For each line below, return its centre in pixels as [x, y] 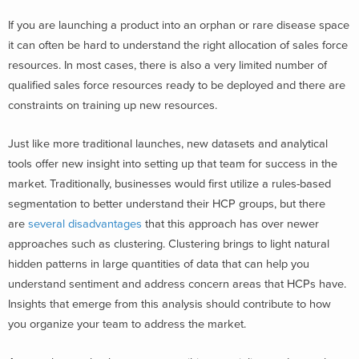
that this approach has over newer [230, 224]
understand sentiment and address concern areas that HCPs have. [177, 284]
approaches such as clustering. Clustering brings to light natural [169, 244]
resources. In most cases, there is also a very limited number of [167, 66]
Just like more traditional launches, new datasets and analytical [168, 144]
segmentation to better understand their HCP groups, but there [167, 204]
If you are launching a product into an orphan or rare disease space [179, 26]
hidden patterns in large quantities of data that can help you [159, 264]
